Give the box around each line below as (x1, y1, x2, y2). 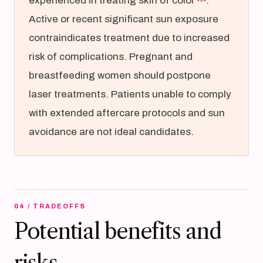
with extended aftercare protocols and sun (29, 107, 225, 119)
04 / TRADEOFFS (14, 203, 86, 210)
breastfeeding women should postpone (29, 70, 211, 81)
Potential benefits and (14, 218, 221, 244)
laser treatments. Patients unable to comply (29, 89, 231, 100)
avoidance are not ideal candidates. (29, 126, 194, 137)
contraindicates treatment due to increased (29, 32, 230, 43)
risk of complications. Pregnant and (29, 51, 193, 62)
